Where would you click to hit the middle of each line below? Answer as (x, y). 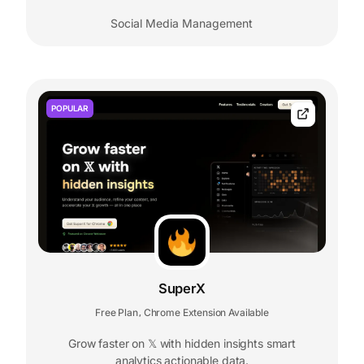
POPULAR (70, 108)
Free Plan (117, 312)
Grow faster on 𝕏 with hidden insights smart (182, 343)
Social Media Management (182, 23)
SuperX (182, 288)
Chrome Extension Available (206, 312)
